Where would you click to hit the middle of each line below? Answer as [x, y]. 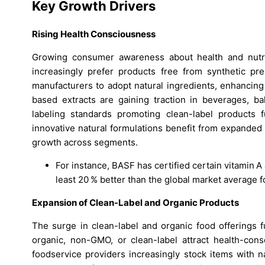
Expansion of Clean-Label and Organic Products [135, 203]
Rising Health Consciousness [94, 34]
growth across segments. [85, 143]
